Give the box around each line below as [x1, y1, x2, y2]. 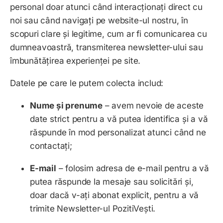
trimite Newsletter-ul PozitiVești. [30, 204, 156, 214]
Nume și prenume [30, 101, 103, 111]
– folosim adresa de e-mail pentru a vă [56, 163, 210, 174]
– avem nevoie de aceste [103, 101, 204, 111]
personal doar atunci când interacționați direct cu [10, 2, 203, 12]
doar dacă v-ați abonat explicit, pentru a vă [30, 190, 199, 201]
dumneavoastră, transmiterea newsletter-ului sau [10, 42, 203, 53]
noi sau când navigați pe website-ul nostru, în [10, 15, 188, 26]
